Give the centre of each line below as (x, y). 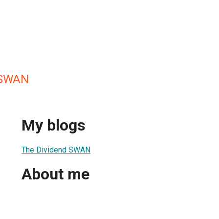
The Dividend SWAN (56, 150)
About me (55, 174)
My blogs (54, 125)
